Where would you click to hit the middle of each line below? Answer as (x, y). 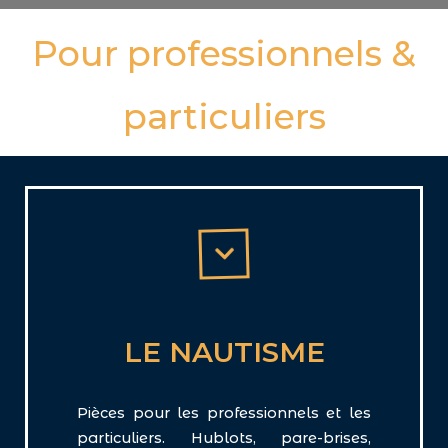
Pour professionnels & (224, 54)
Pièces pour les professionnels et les (224, 412)
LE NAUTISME (224, 352)
